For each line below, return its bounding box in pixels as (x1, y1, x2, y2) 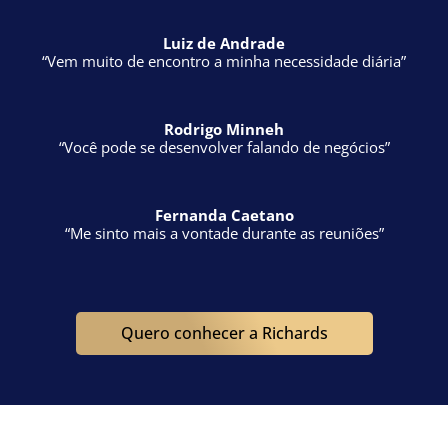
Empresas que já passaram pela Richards (61, 322, 387, 344)
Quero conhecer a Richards (120, 191, 328, 213)
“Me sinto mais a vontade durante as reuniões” (64, 92, 384, 112)
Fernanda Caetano (154, 74, 294, 94)
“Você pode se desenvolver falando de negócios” (58, 6, 390, 26)
